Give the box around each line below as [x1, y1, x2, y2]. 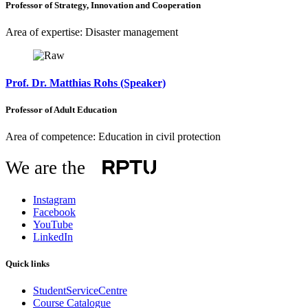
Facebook [33, 206, 76, 218]
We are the [5, 157, 85, 178]
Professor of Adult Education [5, 104, 117, 115]
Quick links [5, 258, 49, 269]
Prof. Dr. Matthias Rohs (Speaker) [5, 76, 166, 89]
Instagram [33, 193, 76, 206]
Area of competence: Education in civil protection [5, 130, 221, 142]
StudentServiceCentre [33, 285, 127, 297]
